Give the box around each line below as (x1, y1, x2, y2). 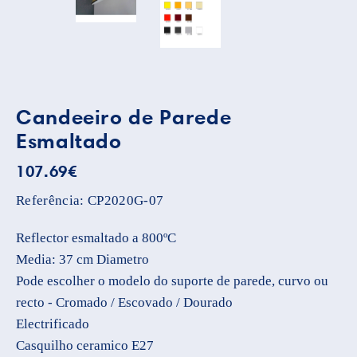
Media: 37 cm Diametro (16, 252, 149, 268)
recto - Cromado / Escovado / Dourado (16, 295, 233, 311)
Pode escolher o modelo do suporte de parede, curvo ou (16, 273, 328, 289)
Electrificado (16, 316, 89, 332)
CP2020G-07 (84, 193, 164, 209)
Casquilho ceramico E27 (16, 338, 154, 354)
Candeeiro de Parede (16, 104, 232, 131)
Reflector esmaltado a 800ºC (16, 230, 176, 246)
